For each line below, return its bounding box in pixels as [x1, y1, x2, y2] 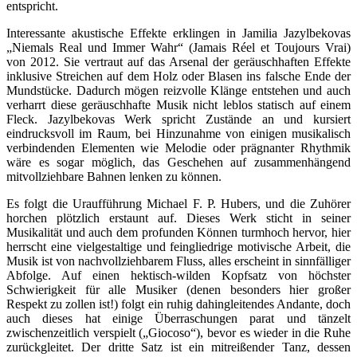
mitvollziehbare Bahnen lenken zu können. [6, 170, 222, 184]
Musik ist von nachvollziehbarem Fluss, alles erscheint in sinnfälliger [6, 254, 351, 269]
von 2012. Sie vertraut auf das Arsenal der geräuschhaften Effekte [6, 55, 351, 69]
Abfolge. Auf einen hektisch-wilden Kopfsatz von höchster [6, 269, 351, 283]
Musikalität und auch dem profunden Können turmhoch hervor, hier [6, 226, 351, 240]
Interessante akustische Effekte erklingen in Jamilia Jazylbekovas [6, 26, 351, 41]
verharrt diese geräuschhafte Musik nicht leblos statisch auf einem [6, 98, 351, 112]
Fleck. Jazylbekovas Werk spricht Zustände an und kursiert [6, 112, 351, 127]
